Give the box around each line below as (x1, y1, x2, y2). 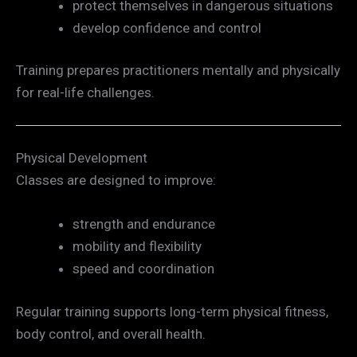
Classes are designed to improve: (16, 171, 216, 188)
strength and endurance (73, 216, 215, 233)
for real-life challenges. (16, 84, 155, 101)
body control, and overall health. (16, 325, 206, 342)
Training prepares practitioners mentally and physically (16, 62, 340, 79)
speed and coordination (73, 261, 214, 277)
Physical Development (16, 149, 147, 166)
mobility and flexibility (73, 238, 202, 255)
